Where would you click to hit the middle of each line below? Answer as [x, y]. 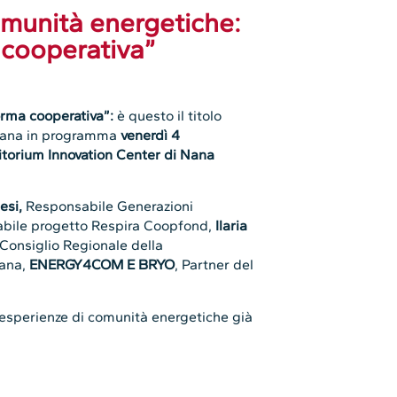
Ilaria [232, 226]
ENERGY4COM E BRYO [102, 265]
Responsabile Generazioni [108, 206]
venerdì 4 [151, 135]
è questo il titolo [168, 115]
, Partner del [214, 265]
